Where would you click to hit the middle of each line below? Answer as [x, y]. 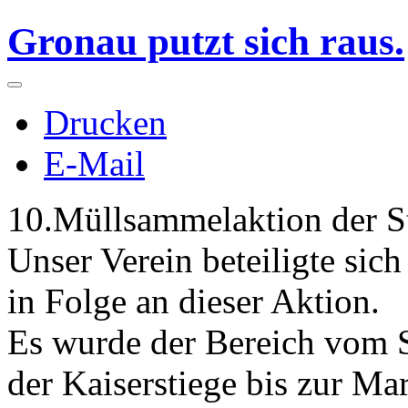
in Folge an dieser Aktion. [194, 301]
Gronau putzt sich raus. [206, 41]
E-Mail [94, 163]
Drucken [105, 122]
